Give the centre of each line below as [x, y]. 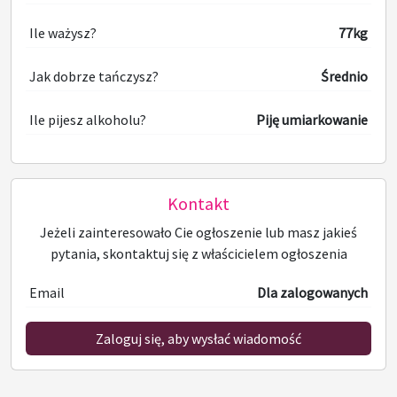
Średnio [344, 76]
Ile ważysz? [63, 32]
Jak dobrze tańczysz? [94, 76]
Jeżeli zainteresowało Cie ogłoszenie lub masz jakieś [198, 232]
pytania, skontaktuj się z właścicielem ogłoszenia [198, 253]
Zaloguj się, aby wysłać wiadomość [198, 338]
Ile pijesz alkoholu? [88, 119]
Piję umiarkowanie [312, 119]
